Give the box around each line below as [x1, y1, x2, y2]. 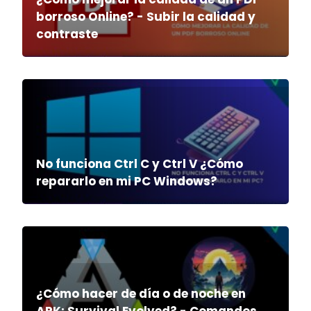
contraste [36, 26, 98, 43]
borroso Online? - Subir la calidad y [36, 8, 255, 26]
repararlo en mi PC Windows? [36, 173, 217, 190]
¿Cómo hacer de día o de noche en [36, 285, 246, 303]
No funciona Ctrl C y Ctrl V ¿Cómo [36, 155, 243, 173]
